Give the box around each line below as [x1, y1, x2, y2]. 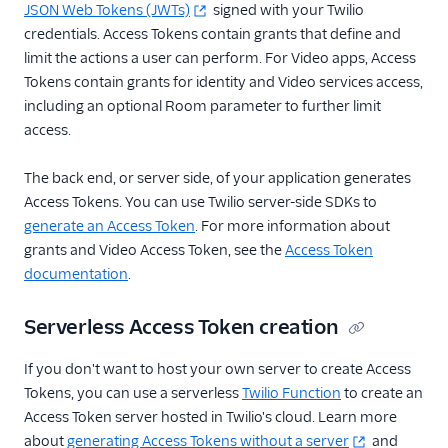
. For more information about [195, 217, 390, 235]
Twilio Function [242, 384, 341, 402]
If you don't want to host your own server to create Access [24, 360, 411, 378]
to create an [341, 384, 423, 402]
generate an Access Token [24, 217, 195, 235]
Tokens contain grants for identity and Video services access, [24, 73, 423, 91]
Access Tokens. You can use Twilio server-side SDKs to [24, 193, 377, 211]
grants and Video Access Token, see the [24, 241, 285, 259]
